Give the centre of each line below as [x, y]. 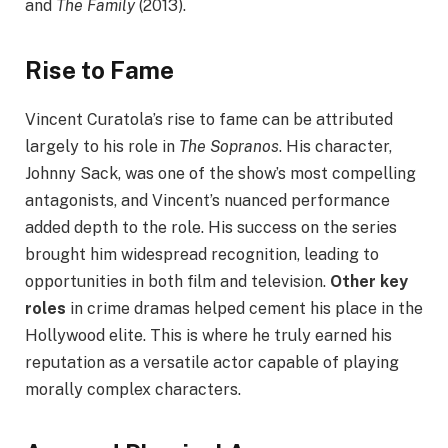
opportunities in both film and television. [177, 281]
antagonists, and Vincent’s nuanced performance [207, 200]
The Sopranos [229, 146]
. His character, [335, 146]
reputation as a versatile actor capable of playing [212, 362]
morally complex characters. [133, 389]
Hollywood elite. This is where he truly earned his [208, 335]
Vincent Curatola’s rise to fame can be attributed [209, 119]
